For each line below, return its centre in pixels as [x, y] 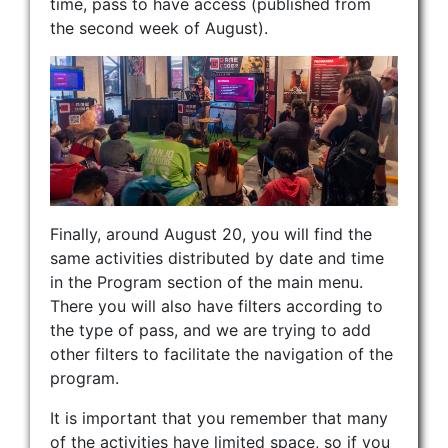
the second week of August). [159, 27]
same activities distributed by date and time [217, 257]
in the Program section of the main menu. [206, 281]
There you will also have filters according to [216, 305]
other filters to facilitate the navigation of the [221, 353]
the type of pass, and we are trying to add [210, 329]
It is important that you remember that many [219, 417]
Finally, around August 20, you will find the [211, 233]
